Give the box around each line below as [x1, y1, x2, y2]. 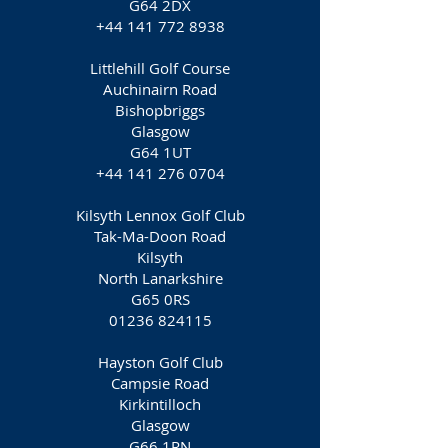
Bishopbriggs [115, 100, 205, 120]
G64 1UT [129, 142, 191, 162]
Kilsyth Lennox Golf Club [75, 205, 245, 225]
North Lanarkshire [97, 268, 223, 288]
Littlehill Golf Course [90, 58, 230, 78]
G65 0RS [130, 289, 190, 309]
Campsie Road [111, 373, 209, 393]
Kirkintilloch [119, 394, 201, 414]
